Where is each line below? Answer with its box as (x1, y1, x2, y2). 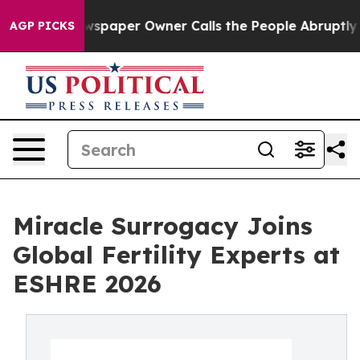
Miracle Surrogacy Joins (13, 211, 313, 241)
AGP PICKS (10, 18, 75, 33)
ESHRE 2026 (13, 268, 162, 299)
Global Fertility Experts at (13, 239, 340, 270)
